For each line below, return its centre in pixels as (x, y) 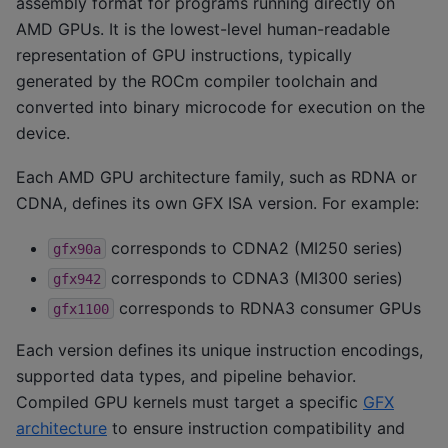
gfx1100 (81, 308)
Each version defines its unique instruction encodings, (219, 349)
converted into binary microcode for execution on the (220, 107)
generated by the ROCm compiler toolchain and (197, 81)
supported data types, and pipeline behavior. (186, 375)
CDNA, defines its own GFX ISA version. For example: (217, 203)
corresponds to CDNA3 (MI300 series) (254, 277)
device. (43, 133)
